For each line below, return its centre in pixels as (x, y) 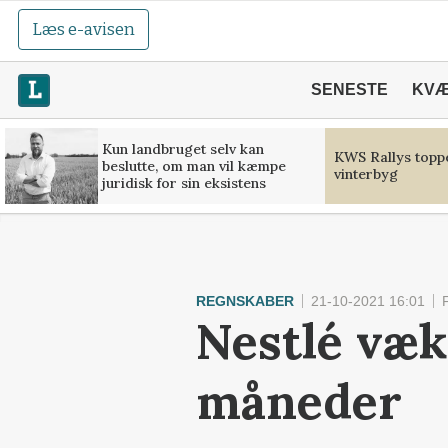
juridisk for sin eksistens (183, 182)
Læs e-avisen (84, 29)
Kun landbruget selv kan (182, 148)
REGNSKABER (245, 301)
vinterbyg (365, 174)
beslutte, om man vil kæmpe (193, 165)
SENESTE (349, 89)
